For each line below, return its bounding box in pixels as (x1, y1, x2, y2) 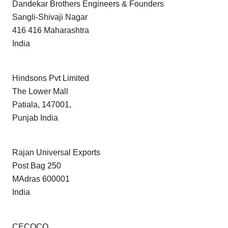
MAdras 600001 (12, 175, 70, 184)
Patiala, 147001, (12, 100, 71, 109)
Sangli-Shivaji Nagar (12, 13, 88, 22)
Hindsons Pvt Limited (12, 74, 89, 83)
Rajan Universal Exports (12, 148, 100, 157)
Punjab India (12, 113, 58, 123)
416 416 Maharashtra (12, 26, 89, 35)
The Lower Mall (12, 87, 68, 96)
